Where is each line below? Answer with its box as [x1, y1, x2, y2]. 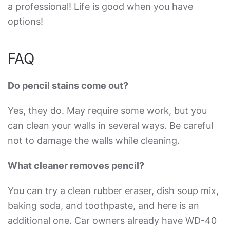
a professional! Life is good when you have [8, 1, 193, 12]
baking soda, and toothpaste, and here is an [8, 200, 199, 211]
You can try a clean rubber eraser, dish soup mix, [8, 185, 219, 196]
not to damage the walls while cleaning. [8, 135, 180, 146]
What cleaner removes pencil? [8, 160, 144, 171]
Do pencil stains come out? [8, 80, 128, 91]
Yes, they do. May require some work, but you [8, 105, 207, 116]
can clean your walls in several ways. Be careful [8, 120, 213, 131]
